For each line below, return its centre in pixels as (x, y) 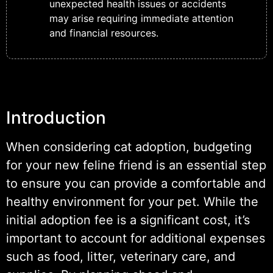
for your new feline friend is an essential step (136, 165)
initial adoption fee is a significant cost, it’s (128, 220)
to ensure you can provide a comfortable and (136, 183)
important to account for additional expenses (136, 238)
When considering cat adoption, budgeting (129, 147)
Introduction (56, 117)
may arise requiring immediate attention (141, 18)
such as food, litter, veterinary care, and (121, 256)
